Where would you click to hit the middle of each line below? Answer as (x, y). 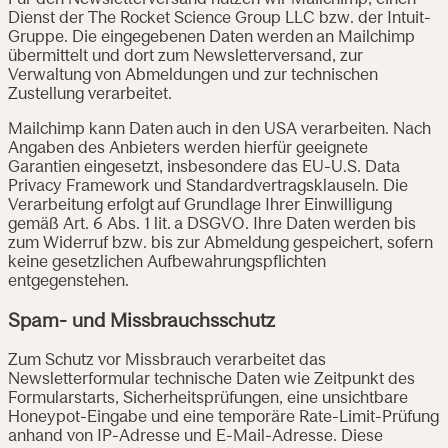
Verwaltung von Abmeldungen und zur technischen (193, 76)
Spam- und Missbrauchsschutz (141, 321)
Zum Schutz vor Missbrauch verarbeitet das (167, 360)
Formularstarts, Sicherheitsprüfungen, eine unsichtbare (208, 398)
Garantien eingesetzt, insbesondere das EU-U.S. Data (204, 168)
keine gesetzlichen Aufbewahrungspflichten (167, 263)
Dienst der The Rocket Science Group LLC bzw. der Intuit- (219, 19)
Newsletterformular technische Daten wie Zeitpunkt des (211, 379)
